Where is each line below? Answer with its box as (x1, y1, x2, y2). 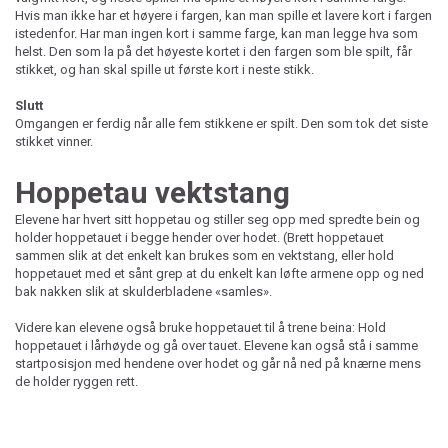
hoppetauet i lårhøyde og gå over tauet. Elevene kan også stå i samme (15, 337, 418, 353)
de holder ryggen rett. (15, 373, 141, 389)
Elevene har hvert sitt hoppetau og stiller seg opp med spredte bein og (15, 211, 420, 227)
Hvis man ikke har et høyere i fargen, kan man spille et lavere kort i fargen (15, 7, 432, 23)
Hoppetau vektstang (15, 174, 290, 210)
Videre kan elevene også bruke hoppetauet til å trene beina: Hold (15, 319, 386, 335)
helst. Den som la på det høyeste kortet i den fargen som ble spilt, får (15, 43, 412, 59)
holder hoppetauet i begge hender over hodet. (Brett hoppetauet (15, 229, 384, 245)
